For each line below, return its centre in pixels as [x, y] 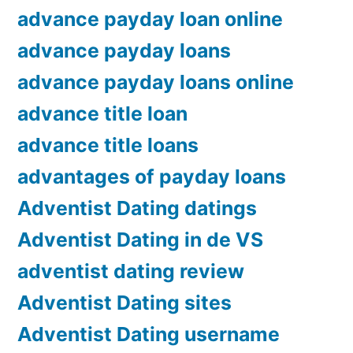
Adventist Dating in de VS [140, 240]
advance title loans [108, 145]
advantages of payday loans [152, 177]
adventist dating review [131, 271]
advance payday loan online [150, 19]
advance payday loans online [156, 82]
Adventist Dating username [149, 334]
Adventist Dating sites [124, 303]
